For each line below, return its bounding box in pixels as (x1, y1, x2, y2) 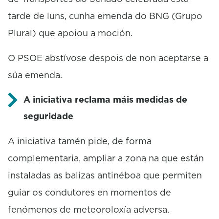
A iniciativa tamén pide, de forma (8, 134, 152, 147)
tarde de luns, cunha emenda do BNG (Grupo (8, 9, 202, 22)
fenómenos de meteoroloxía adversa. (8, 203, 169, 216)
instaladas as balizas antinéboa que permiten (8, 169, 202, 181)
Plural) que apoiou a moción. (8, 26, 132, 39)
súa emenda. (8, 68, 62, 81)
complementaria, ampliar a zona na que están (8, 152, 204, 164)
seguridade (23, 109, 73, 122)
